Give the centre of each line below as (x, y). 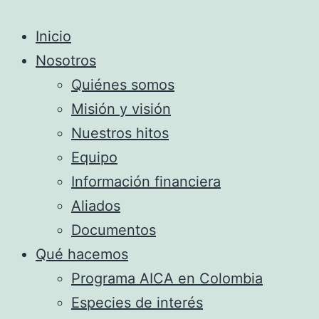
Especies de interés (137, 303)
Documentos (114, 230)
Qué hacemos (82, 254)
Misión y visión (121, 109)
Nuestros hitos (120, 133)
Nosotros (66, 61)
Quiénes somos (123, 85)
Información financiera (146, 182)
